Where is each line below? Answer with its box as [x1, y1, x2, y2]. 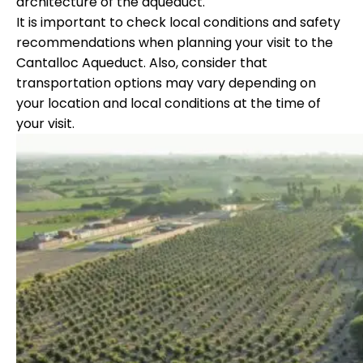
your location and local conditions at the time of [16, 93, 321, 113]
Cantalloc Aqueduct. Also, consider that [16, 53, 267, 72]
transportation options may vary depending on [16, 73, 316, 92]
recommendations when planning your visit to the [16, 32, 333, 52]
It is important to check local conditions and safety [16, 12, 340, 32]
